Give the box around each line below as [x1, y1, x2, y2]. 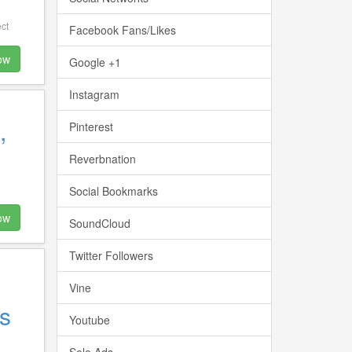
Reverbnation [68, 151, 136, 167]
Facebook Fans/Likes [68, 22, 176, 38]
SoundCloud [68, 215, 130, 231]
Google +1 [68, 54, 121, 70]
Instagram [68, 86, 119, 102]
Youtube [68, 312, 110, 328]
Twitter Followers [68, 247, 153, 263]
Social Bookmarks [68, 183, 158, 199]
